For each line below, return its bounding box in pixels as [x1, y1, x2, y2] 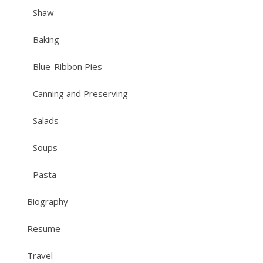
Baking [33, 33, 59, 45]
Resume [27, 222, 60, 234]
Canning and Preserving [33, 87, 128, 99]
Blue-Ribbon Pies [33, 60, 102, 72]
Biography [27, 195, 68, 207]
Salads [33, 114, 59, 126]
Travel [27, 249, 53, 261]
